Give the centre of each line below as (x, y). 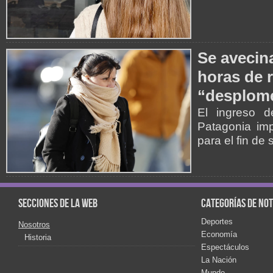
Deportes (217, 221)
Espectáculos (225, 247)
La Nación (219, 260)
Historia (38, 237)
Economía (219, 234)
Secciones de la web (58, 203)
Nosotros (34, 224)
